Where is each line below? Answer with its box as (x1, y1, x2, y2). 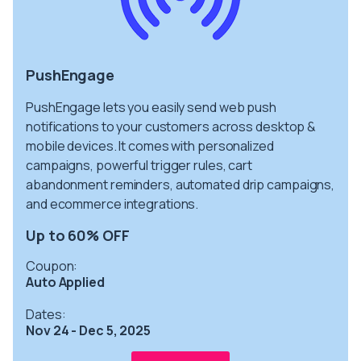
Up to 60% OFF (26, 225, 130, 245)
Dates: (26, 305, 66, 323)
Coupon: (26, 256, 78, 275)
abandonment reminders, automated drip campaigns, (26, 175, 335, 193)
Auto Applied (26, 272, 105, 291)
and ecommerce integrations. (26, 194, 199, 213)
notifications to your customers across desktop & (26, 117, 317, 135)
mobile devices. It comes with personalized (26, 136, 274, 155)
